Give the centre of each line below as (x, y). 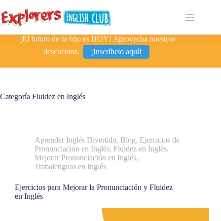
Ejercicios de (160, 140)
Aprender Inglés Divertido (75, 140)
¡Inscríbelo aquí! (116, 51)
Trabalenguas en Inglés (70, 166)
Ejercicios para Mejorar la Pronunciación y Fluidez (94, 187)
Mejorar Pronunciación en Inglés (85, 157)
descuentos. (62, 51)
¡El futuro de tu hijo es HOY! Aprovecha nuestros (97, 39)
